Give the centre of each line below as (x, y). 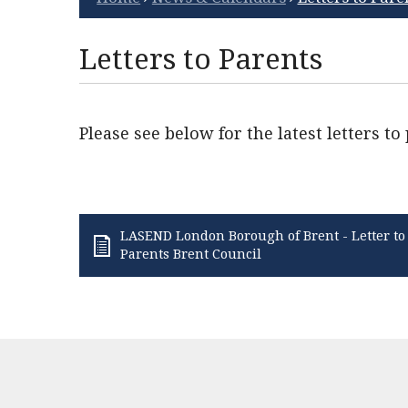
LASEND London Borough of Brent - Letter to (263, 236)
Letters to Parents (201, 59)
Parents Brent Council (191, 255)
